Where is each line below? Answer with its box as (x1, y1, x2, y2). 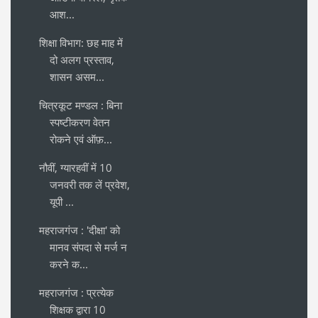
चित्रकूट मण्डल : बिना (39, 97, 122, 112)
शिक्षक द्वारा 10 (50, 302, 106, 317)
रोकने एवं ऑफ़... (50, 131, 112, 146)
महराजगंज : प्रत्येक (39, 285, 114, 300)
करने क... (50, 256, 88, 271)
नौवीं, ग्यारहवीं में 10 (39, 160, 112, 175)
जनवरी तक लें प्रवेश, (50, 177, 130, 192)
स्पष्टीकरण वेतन (50, 114, 110, 129)
